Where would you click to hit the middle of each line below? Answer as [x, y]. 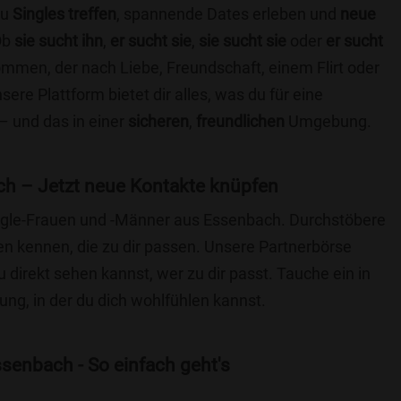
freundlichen [240, 121]
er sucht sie [151, 41]
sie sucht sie [243, 41]
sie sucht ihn [59, 41]
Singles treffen [64, 14]
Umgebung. [328, 121]
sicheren [158, 121]
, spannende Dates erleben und [228, 14]
